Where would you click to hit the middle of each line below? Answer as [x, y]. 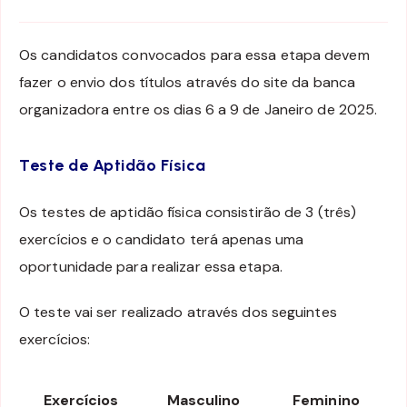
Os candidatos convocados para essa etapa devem [194, 55]
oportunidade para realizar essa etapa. [151, 266]
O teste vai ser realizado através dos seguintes [178, 313]
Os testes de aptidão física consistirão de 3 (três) [188, 212]
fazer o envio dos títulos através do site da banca [188, 82]
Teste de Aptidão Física [113, 166]
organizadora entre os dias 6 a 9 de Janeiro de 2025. [199, 109]
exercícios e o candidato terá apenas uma [162, 239]
